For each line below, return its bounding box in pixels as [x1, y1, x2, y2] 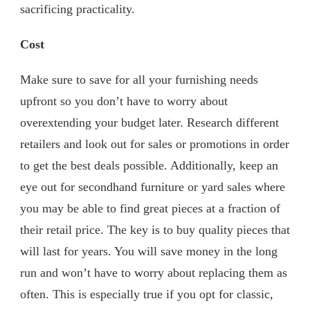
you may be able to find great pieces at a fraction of [20, 201, 280, 215]
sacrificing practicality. [20, 1, 135, 16]
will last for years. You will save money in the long [20, 244, 277, 258]
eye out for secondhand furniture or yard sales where [20, 179, 285, 194]
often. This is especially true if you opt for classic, [20, 286, 273, 301]
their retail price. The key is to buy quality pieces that [20, 222, 290, 237]
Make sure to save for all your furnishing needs [20, 72, 258, 86]
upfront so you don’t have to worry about [20, 93, 228, 108]
